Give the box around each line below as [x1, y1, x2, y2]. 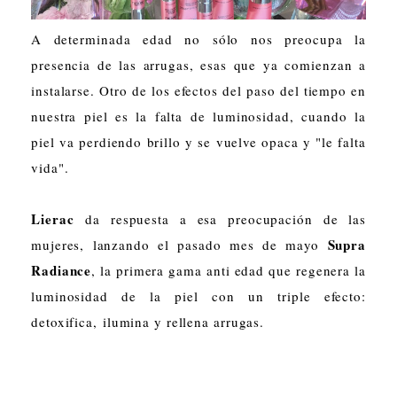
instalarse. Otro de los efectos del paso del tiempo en [31, 81, 366, 99]
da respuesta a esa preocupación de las [74, 209, 366, 228]
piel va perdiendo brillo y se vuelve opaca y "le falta [31, 132, 366, 151]
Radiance [31, 260, 92, 280]
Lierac [31, 208, 74, 229]
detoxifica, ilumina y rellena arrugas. [31, 312, 265, 331]
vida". [31, 158, 69, 176]
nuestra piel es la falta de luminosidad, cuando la [31, 106, 366, 125]
